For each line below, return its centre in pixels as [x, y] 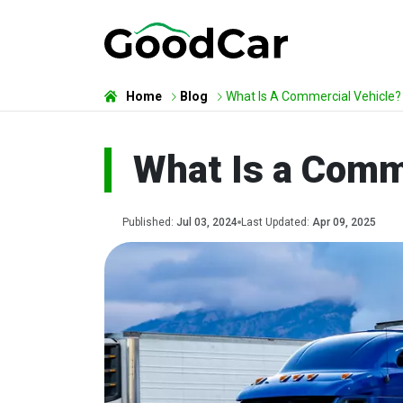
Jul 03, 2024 [207, 222]
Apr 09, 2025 [344, 222]
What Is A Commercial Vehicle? [313, 96]
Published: [149, 222]
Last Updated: [277, 222]
